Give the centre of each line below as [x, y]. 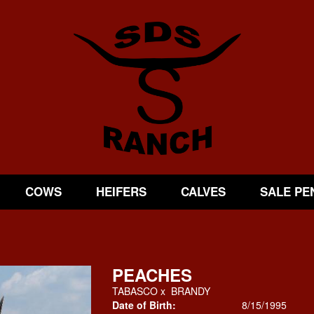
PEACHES [152, 275]
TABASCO [135, 291]
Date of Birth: [144, 305]
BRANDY [190, 291]
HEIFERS [121, 191]
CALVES [203, 191]
